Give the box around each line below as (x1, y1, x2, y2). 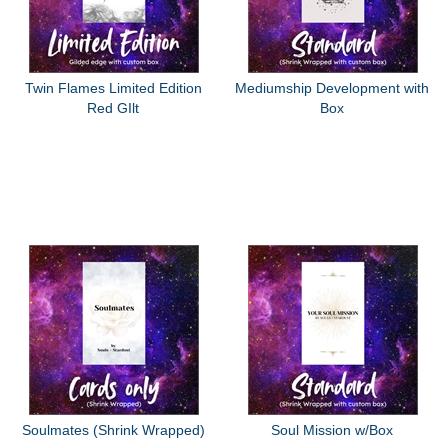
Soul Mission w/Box (271, 422, 394, 439)
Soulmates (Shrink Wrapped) (21, 422, 205, 439)
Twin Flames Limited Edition (24, 79, 202, 96)
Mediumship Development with (235, 79, 430, 96)
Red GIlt (87, 99, 140, 116)
